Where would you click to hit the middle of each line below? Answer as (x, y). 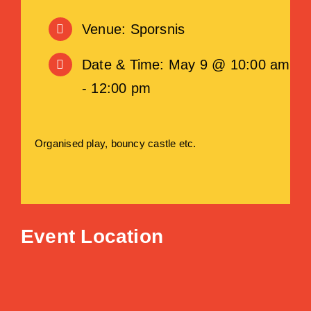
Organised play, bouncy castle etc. (115, 143)
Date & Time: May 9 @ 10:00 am (186, 65)
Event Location (92, 236)
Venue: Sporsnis (133, 29)
